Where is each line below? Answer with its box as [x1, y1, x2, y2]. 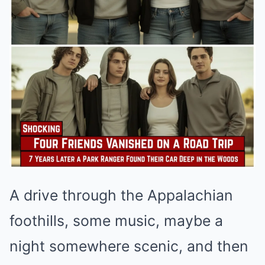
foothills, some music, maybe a [9, 212, 223, 230]
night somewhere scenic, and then [9, 237, 248, 256]
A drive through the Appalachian [9, 186, 233, 205]
